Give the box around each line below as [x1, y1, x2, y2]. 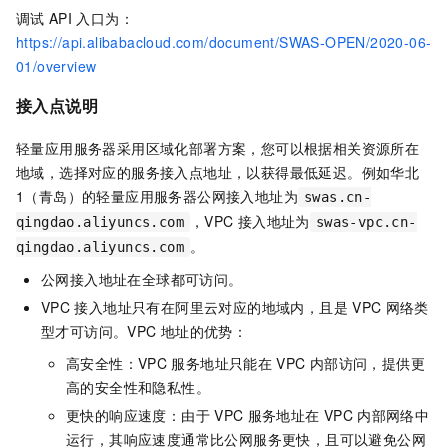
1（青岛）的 [16, 185, 97, 206]
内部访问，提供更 [309, 352, 425, 373]
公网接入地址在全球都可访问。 [41, 268, 243, 289]
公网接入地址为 [197, 185, 299, 206]
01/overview [16, 56, 97, 77]
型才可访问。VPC [41, 320, 157, 341]
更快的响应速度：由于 [66, 404, 210, 425]
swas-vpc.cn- [315, 213, 417, 230]
